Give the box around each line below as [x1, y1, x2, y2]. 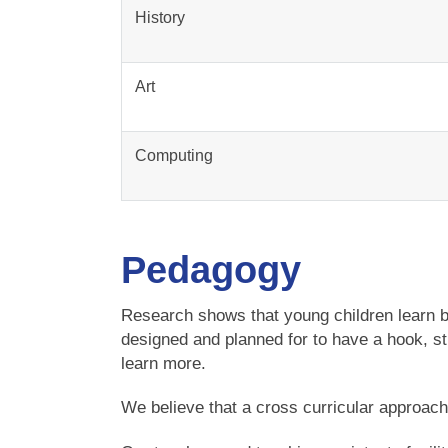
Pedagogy [121, 248, 313, 291]
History [134, 8, 185, 26]
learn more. [121, 353, 207, 372]
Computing [134, 146, 213, 164]
